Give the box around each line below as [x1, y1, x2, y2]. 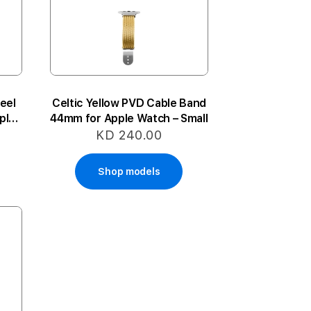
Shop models [98, 166, 160, 178]
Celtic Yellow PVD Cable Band [51, 96, 206, 110]
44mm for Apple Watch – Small [50, 112, 208, 126]
